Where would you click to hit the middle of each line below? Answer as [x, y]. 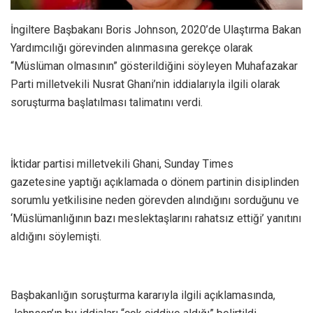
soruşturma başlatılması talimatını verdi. [107, 102]
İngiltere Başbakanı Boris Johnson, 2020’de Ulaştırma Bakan [156, 29]
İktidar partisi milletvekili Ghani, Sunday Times [122, 163]
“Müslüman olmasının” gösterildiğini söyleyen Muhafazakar [154, 66]
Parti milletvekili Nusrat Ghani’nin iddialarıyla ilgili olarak [145, 84]
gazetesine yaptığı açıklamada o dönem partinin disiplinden [155, 182]
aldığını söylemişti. [56, 236]
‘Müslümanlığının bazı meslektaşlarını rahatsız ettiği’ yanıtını [156, 218]
